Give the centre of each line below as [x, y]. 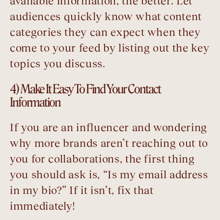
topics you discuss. [58, 64]
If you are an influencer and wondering [109, 128]
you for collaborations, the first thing [102, 159]
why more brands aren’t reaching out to [109, 143]
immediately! [43, 206]
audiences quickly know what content [106, 17]
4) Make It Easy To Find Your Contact [85, 89]
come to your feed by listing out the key [110, 48]
